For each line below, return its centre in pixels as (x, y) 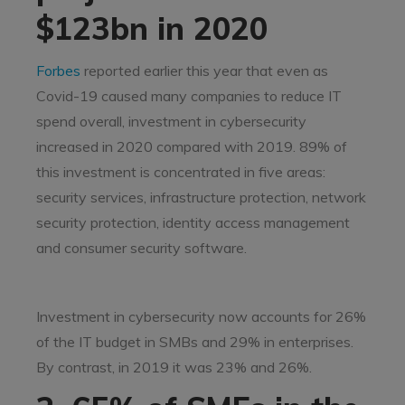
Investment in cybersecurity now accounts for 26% (201, 316)
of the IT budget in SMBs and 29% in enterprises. (195, 342)
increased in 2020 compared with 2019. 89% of (192, 146)
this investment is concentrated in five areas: (181, 172)
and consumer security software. (141, 248)
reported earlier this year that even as (204, 71)
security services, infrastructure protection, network (201, 197)
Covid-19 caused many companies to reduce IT (189, 96)
